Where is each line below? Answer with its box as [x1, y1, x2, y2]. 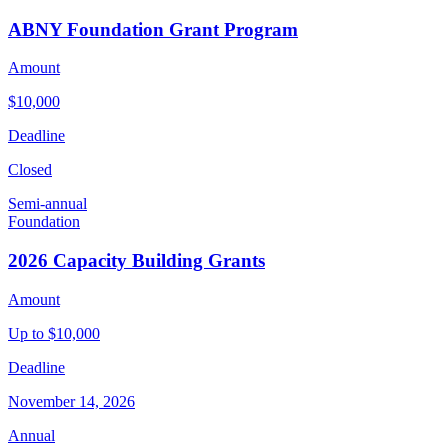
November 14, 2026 [8, 392, 135, 410]
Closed [8, 161, 52, 179]
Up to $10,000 [8, 324, 100, 342]
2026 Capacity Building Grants [8, 250, 265, 272]
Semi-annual [8, 195, 87, 213]
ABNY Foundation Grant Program [8, 18, 298, 40]
